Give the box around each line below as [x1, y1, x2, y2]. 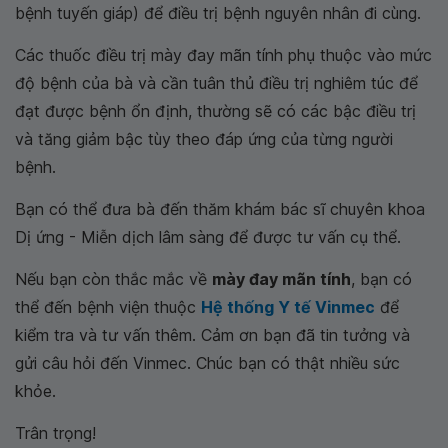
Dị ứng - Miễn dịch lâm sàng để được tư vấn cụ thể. [15, 227, 401, 247]
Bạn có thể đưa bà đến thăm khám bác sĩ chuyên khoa [15, 199, 425, 219]
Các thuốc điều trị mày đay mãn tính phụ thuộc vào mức [15, 45, 432, 65]
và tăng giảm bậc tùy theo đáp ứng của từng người [15, 129, 393, 149]
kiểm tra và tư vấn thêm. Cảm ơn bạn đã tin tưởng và [15, 325, 410, 345]
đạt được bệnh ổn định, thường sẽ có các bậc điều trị [15, 101, 416, 121]
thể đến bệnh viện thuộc [15, 297, 201, 317]
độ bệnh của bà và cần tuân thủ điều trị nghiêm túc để [15, 73, 418, 93]
